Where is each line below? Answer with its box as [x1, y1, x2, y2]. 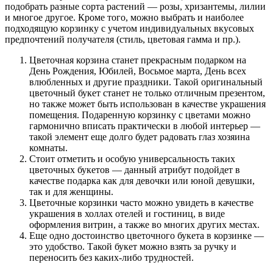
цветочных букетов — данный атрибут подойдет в [29, 164, 240, 175]
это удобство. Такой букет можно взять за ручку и [29, 241, 236, 252]
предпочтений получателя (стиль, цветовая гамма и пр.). [5, 34, 241, 44]
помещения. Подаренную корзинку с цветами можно [29, 109, 250, 120]
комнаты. [29, 142, 68, 153]
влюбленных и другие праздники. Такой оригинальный [29, 76, 263, 87]
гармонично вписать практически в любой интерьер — [29, 120, 260, 131]
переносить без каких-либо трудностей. [29, 252, 194, 263]
